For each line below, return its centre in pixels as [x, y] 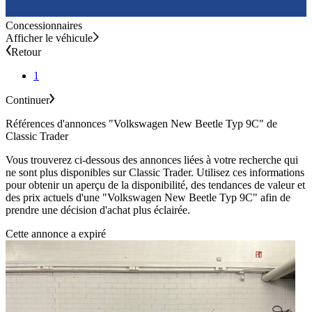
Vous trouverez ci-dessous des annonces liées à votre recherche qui [152, 160]
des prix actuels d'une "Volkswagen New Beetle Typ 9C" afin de [148, 198]
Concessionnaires [44, 26]
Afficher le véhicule [49, 38]
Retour [26, 52]
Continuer [28, 100]
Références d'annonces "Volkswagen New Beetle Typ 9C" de [141, 124]
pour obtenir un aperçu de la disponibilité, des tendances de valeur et [155, 185]
